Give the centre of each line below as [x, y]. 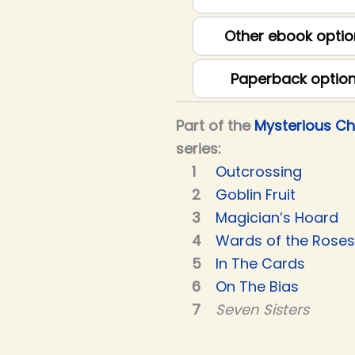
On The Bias [257, 287]
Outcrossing [259, 172]
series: [198, 149]
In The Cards [260, 264]
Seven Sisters [262, 310]
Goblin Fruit [256, 195]
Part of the [215, 126]
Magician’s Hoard [277, 218]
